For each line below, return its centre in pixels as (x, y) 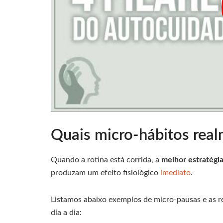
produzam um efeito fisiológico (106, 173)
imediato (175, 173)
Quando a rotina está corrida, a (106, 160)
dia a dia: (66, 213)
